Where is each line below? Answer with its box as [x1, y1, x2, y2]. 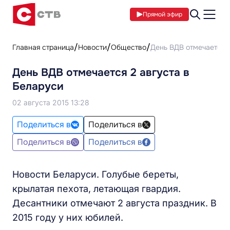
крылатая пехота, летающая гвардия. [12, 183, 181, 194]
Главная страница [12, 43, 74, 52]
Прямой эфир [143, 10, 182, 18]
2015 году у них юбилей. [12, 212, 123, 223]
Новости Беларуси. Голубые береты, [12, 169, 179, 180]
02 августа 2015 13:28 [12, 98, 89, 107]
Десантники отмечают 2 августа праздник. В [12, 198, 217, 208]
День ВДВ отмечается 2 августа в [12, 66, 189, 79]
